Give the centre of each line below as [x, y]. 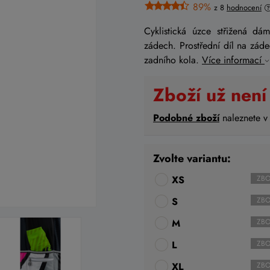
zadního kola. [173, 60]
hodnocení [244, 8]
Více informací [233, 60]
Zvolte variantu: [192, 159]
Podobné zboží [186, 118]
